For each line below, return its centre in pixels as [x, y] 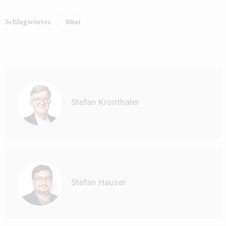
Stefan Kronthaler [105, 102]
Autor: [17, 74]
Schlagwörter [28, 22]
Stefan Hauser [99, 182]
